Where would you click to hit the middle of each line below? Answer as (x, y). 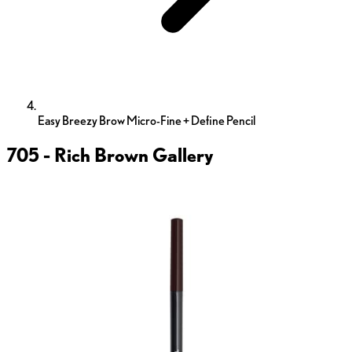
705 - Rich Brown (77, 156)
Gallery (181, 156)
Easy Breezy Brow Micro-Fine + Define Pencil (147, 121)
